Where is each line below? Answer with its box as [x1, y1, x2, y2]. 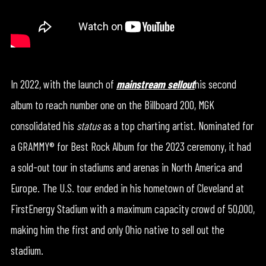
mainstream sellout [116, 77, 195, 91]
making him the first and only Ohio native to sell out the [10, 223, 224, 237]
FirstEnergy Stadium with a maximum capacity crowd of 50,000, [10, 202, 255, 216]
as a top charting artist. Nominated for [100, 119, 254, 133]
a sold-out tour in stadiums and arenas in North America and [10, 160, 242, 175]
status [76, 119, 100, 133]
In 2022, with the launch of [10, 77, 116, 91]
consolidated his [10, 119, 77, 133]
